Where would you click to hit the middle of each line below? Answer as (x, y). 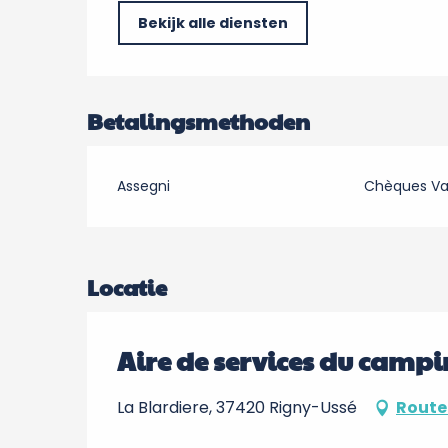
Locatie (127, 287)
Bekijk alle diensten (213, 23)
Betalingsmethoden (199, 121)
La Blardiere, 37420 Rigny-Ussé (237, 407)
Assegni (144, 186)
